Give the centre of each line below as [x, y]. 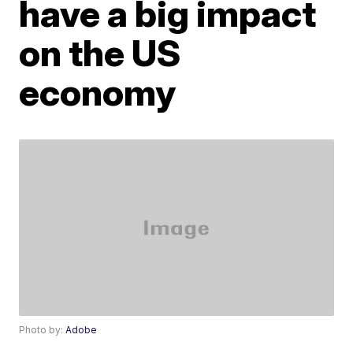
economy [98, 92]
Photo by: [43, 330]
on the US [100, 53]
